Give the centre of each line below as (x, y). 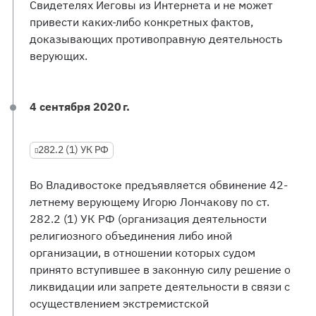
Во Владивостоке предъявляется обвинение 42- (159, 185)
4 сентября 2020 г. (80, 107)
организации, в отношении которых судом (142, 253)
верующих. (59, 56)
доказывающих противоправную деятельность (156, 39)
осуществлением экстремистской (119, 303)
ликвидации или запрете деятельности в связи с (160, 286)
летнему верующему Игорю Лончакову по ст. (150, 202)
